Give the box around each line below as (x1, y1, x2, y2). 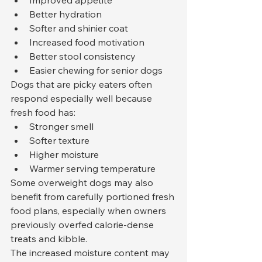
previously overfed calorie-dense (11, 219, 156, 231)
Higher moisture (29, 149, 99, 161)
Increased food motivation (29, 36, 144, 49)
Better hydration (29, 8, 102, 20)
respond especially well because (11, 92, 154, 105)
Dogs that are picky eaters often (11, 78, 154, 91)
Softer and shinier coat (29, 22, 128, 35)
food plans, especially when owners (11, 205, 168, 217)
